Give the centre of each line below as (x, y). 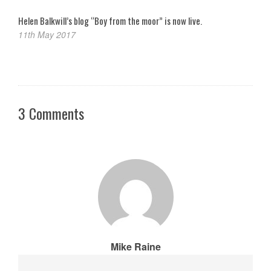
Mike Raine (135, 246)
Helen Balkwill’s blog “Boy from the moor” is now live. (110, 20)
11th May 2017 (47, 34)
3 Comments (51, 113)
